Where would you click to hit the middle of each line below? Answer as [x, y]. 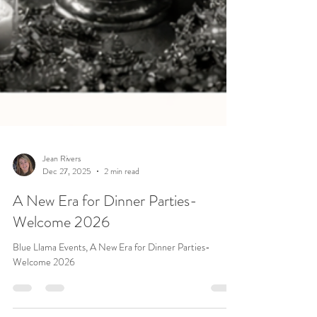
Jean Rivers [62, 201]
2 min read [122, 214]
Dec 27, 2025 [67, 214]
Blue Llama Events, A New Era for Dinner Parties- [111, 289]
